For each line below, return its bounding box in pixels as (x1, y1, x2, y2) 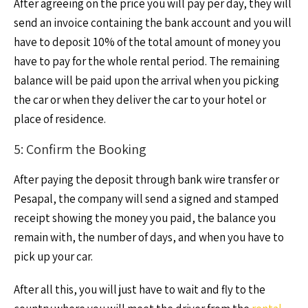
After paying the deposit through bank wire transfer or (14, 172, 279, 187)
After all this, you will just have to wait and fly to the (14, 282, 265, 297)
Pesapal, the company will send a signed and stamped (14, 191, 279, 206)
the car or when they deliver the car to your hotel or (14, 92, 266, 107)
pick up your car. (14, 249, 93, 264)
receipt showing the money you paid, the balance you (14, 210, 276, 225)
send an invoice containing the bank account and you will (14, 15, 291, 30)
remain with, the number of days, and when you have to (14, 230, 284, 245)
